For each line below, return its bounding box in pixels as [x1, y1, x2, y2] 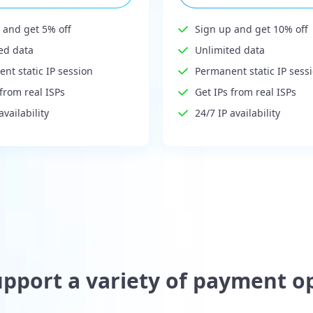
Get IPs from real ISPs [194, 85, 296, 99]
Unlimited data [194, 43, 265, 57]
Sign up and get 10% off [194, 22, 308, 36]
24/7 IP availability [194, 106, 280, 120]
